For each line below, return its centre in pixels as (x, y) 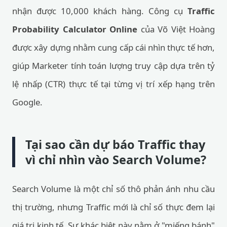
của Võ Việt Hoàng (176, 29)
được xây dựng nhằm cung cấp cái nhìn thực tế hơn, (113, 47)
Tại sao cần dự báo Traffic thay (115, 144)
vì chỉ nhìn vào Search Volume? (116, 160)
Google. (27, 102)
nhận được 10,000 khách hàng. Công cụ (100, 11)
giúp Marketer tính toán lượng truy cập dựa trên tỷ (113, 66)
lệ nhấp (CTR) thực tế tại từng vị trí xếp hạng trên (113, 84)
